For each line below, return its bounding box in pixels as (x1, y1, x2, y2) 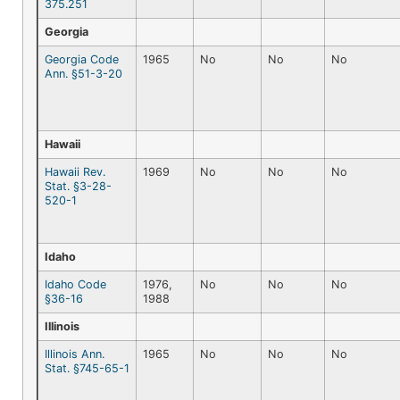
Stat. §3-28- (45, 179, 112, 193)
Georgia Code (45, 52, 119, 66)
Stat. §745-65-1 (45, 361, 129, 375)
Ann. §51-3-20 (45, 66, 122, 80)
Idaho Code (45, 277, 106, 291)
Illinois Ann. (45, 346, 104, 361)
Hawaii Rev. (45, 164, 105, 179)
